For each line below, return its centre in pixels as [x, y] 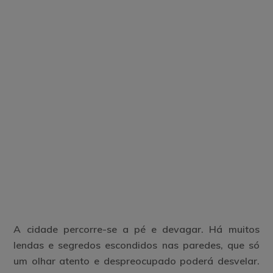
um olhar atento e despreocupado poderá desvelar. [136, 261]
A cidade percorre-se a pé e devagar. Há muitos [136, 229]
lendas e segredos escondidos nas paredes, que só [136, 245]
